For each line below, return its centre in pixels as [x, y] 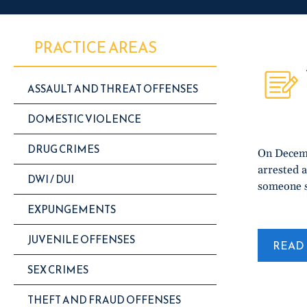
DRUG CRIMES [63, 149]
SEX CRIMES [58, 270]
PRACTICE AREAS [95, 48]
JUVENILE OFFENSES [81, 240]
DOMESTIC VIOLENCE [84, 119]
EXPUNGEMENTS [72, 209]
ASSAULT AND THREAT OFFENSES [113, 89]
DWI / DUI [51, 179]
